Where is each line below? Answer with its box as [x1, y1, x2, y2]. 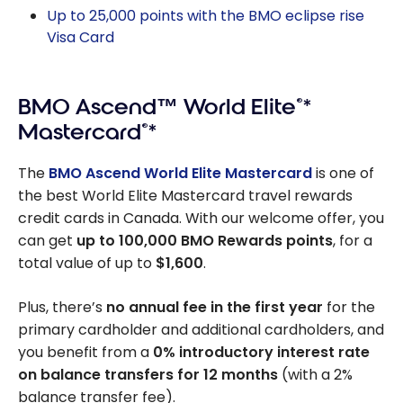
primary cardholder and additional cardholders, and [18, 319, 384, 341]
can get [18, 230, 76, 252]
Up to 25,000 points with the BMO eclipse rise [47, 4, 364, 26]
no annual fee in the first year [106, 297, 323, 318]
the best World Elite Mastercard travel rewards [18, 185, 353, 207]
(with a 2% [278, 364, 353, 386]
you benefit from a [18, 342, 153, 363]
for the [323, 297, 375, 318]
